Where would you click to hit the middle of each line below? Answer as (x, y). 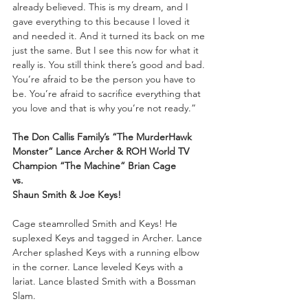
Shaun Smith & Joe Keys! (67, 194)
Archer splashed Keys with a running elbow (107, 252)
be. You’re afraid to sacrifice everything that (108, 93)
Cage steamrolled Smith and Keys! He (96, 223)
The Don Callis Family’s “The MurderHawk (103, 136)
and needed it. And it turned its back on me (110, 35)
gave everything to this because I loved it (102, 21)
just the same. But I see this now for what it (107, 50)
